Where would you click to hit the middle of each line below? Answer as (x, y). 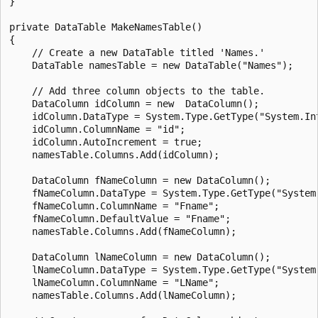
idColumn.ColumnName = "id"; (97, 129)
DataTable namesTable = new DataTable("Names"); (151, 65)
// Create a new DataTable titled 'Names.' (137, 52)
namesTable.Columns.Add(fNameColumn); (123, 231)
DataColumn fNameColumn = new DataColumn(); (140, 180)
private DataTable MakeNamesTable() (106, 27)
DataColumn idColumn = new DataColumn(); (134, 103)
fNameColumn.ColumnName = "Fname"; (114, 205)
